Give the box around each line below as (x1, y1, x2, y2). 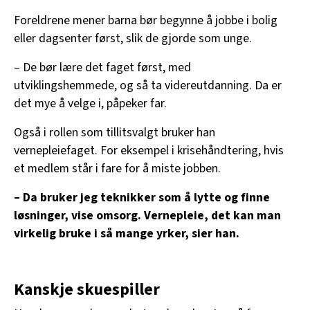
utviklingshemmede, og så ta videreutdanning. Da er (14, 77, 282, 95)
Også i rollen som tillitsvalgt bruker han (14, 124, 215, 142)
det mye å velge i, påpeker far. (14, 95, 167, 113)
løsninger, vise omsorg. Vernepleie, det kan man (14, 207, 281, 225)
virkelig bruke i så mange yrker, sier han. (14, 225, 239, 243)
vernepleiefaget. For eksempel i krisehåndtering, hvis (14, 142, 284, 160)
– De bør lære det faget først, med (14, 59, 191, 77)
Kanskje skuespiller (14, 277, 160, 302)
